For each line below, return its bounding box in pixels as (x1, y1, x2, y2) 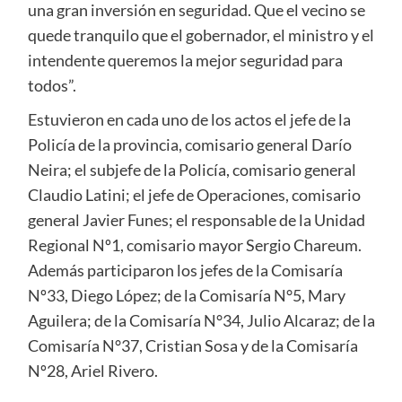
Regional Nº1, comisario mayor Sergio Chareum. (27, 235, 362, 256)
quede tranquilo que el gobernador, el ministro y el (27, 25, 374, 46)
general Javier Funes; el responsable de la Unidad (27, 210, 365, 231)
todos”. (27, 75, 76, 96)
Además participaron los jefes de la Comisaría (27, 260, 343, 281)
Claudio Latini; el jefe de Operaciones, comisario (27, 185, 361, 205)
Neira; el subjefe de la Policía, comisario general (27, 160, 356, 180)
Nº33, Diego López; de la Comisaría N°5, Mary (27, 285, 345, 306)
